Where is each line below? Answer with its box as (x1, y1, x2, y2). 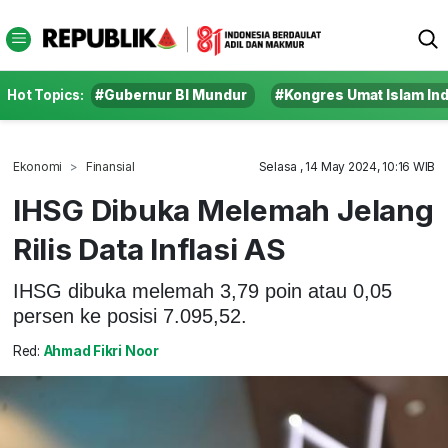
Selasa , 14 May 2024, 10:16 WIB (258, 159, 436, 174)
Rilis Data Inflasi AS (12, 231, 286, 267)
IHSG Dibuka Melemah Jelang (12, 192, 434, 228)
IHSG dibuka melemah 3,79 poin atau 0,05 (12, 279, 392, 302)
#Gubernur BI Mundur (95, 87, 248, 103)
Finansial (85, 159, 135, 174)
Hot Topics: (7, 87, 84, 103)
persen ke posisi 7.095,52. (12, 304, 247, 327)
